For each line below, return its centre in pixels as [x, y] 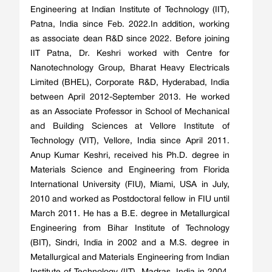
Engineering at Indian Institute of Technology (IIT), [130, 10]
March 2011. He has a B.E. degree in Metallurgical [130, 214]
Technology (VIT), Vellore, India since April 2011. [130, 141]
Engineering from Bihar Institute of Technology [130, 228]
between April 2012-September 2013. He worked [130, 97]
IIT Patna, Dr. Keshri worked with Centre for [130, 53]
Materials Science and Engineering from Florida [130, 170]
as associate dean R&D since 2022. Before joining [130, 39]
